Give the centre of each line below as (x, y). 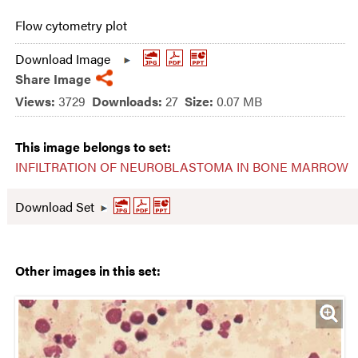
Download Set (55, 207)
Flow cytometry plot (71, 25)
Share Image (53, 79)
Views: (37, 101)
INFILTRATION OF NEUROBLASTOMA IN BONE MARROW (182, 167)
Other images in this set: (88, 270)
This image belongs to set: (93, 147)
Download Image (63, 59)
